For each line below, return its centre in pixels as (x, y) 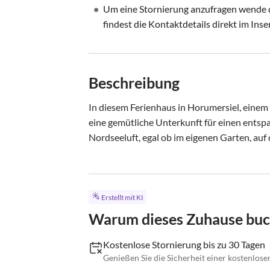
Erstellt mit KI (122, 198)
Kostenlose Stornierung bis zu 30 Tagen (184, 245)
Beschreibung (134, 83)
